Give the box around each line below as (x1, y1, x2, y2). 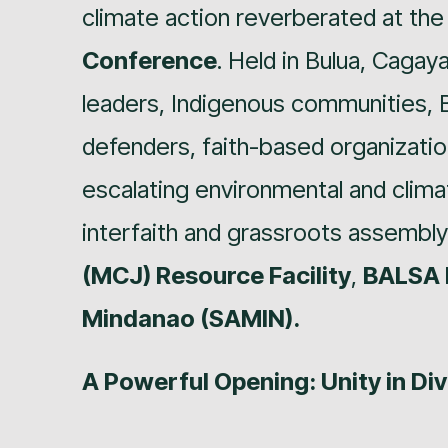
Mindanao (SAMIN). (82, 303, 300, 333)
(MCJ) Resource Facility (82, 260, 351, 290)
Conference (82, 45, 217, 75)
